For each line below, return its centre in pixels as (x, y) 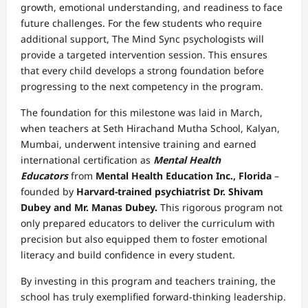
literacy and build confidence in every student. (128, 254)
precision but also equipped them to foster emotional (144, 239)
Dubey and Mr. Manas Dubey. (90, 207)
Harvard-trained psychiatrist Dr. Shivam (170, 191)
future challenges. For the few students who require (141, 23)
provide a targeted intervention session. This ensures (144, 54)
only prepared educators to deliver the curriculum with (148, 223)
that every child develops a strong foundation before (142, 70)
